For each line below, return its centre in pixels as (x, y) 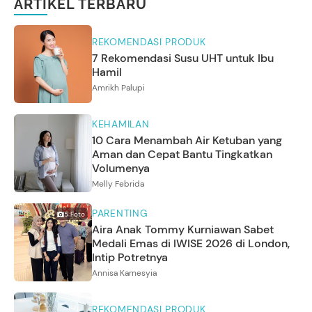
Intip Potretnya (130, 258)
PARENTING (120, 213)
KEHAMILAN (121, 124)
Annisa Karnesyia (124, 273)
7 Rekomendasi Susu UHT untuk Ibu (183, 58)
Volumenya (121, 169)
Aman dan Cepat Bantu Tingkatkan (182, 155)
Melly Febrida (118, 184)
